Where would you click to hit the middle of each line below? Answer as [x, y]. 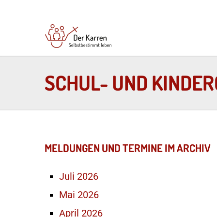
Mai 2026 [79, 195]
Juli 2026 [79, 176]
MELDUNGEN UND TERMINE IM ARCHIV [128, 148]
